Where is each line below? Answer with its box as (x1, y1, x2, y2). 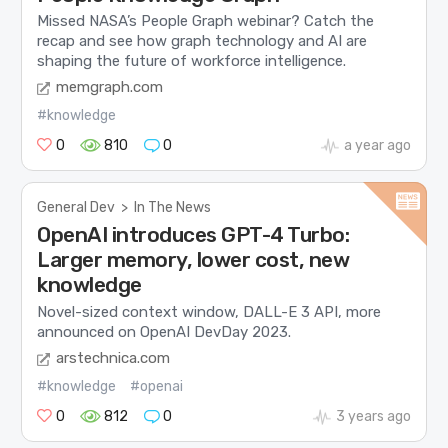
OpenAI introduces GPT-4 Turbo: (37, 222, 350, 248)
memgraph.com (56, 78, 164, 97)
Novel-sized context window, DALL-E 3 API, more (37, 302, 382, 321)
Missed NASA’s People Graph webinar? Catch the (37, 11, 375, 30)
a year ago (343, 137, 411, 155)
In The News (134, 199, 212, 217)
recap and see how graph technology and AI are (37, 31, 368, 50)
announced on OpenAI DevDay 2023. (37, 322, 292, 341)
